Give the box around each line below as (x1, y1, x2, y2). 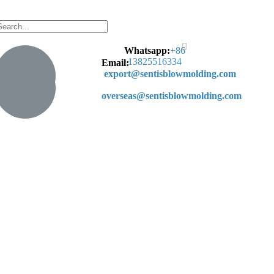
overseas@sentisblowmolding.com (101, 91, 242, 101)
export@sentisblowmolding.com (103, 68, 236, 79)
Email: (101, 57, 129, 68)
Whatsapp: (124, 45, 171, 56)
